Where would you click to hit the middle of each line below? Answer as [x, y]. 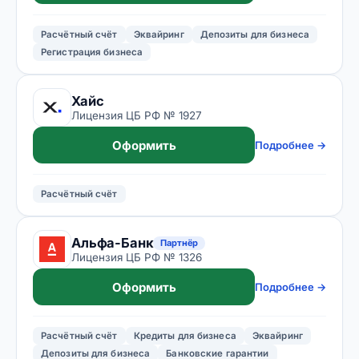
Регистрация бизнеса [92, 52]
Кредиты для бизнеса [185, 336]
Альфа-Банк [113, 242]
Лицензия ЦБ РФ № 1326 [137, 257]
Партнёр [179, 242]
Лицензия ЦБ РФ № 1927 [137, 115]
